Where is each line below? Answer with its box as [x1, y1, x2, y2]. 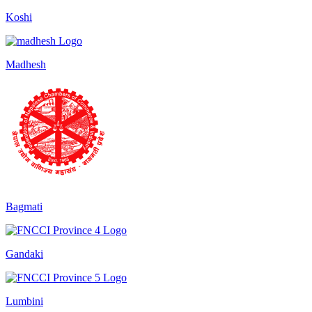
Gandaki [6, 247, 43, 260]
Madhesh [6, 58, 46, 70]
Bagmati [6, 200, 42, 212]
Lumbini [6, 295, 43, 307]
